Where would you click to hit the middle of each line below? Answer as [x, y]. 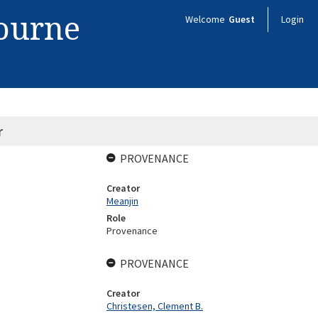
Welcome [206, 19]
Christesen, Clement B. [154, 306]
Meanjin [122, 201]
